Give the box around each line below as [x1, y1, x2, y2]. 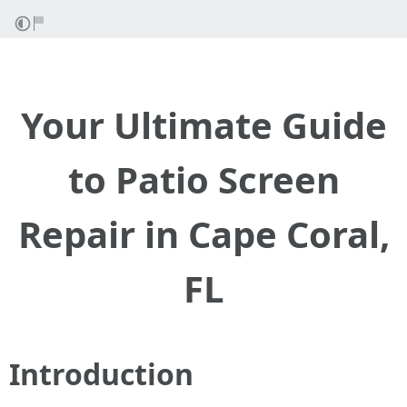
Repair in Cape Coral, [17, 209, 390, 259]
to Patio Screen [67, 154, 340, 204]
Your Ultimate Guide [20, 100, 387, 150]
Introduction [9, 354, 194, 393]
